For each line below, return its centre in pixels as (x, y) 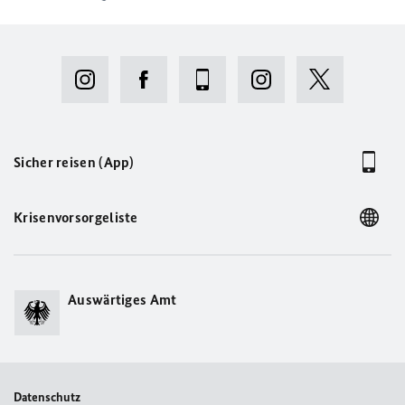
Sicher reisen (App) (74, 162)
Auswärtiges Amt (122, 299)
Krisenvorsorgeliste (76, 217)
